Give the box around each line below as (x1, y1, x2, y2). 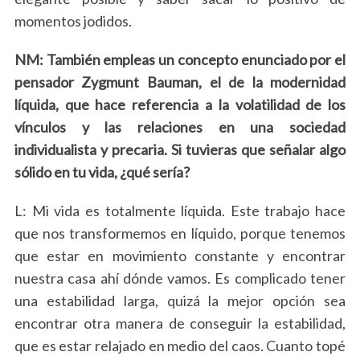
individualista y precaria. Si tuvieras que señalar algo (14, 141, 346, 158)
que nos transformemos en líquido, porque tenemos (14, 224, 346, 242)
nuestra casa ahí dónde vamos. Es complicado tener (14, 269, 346, 287)
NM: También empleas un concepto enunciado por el (14, 51, 346, 68)
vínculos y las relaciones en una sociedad (14, 118, 346, 136)
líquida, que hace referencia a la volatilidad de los (14, 96, 346, 113)
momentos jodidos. (14, 12, 132, 30)
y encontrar (258, 247, 346, 264)
